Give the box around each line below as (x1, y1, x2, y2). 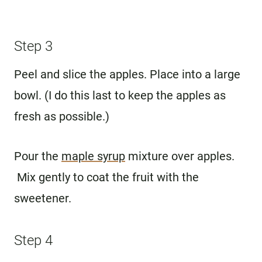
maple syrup (61, 149, 125, 163)
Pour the (14, 149, 61, 163)
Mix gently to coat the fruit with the (14, 170, 199, 184)
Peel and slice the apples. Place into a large (14, 67, 240, 81)
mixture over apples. (125, 149, 235, 163)
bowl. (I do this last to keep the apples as (14, 88, 226, 102)
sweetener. (14, 191, 71, 205)
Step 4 (14, 232, 53, 249)
